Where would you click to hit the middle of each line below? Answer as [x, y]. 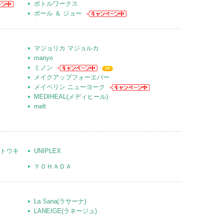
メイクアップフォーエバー [72, 77]
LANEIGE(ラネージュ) [65, 211]
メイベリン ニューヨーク [70, 87]
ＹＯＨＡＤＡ [53, 166]
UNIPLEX [47, 151]
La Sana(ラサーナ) [60, 201]
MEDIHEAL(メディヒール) [71, 97]
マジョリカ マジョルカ [66, 48]
